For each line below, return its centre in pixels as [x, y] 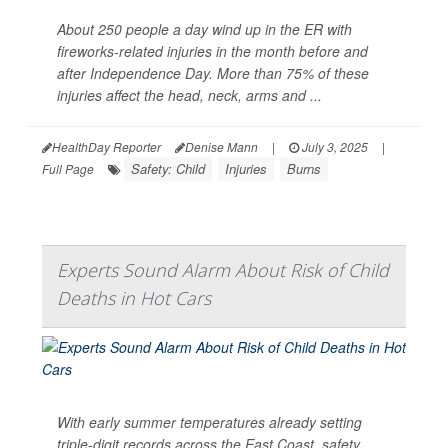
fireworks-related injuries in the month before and [212, 50]
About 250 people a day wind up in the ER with [204, 28]
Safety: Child [168, 168]
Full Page [68, 168]
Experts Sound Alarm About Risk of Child [223, 269]
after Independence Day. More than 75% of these [213, 72]
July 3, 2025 [333, 146]
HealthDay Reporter [106, 146]
